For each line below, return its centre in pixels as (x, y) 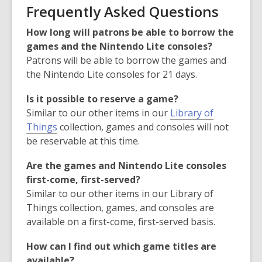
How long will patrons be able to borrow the (130, 32)
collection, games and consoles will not (143, 127)
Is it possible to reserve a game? (102, 99)
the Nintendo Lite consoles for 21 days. (112, 74)
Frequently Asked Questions (123, 11)
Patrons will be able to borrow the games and (126, 60)
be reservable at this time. (83, 141)
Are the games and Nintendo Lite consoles (126, 166)
